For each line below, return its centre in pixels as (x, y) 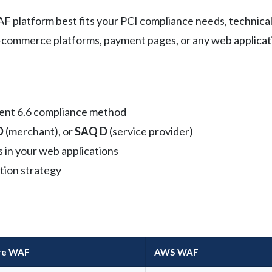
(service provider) (150, 131)
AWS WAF (176, 252)
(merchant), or (39, 131)
